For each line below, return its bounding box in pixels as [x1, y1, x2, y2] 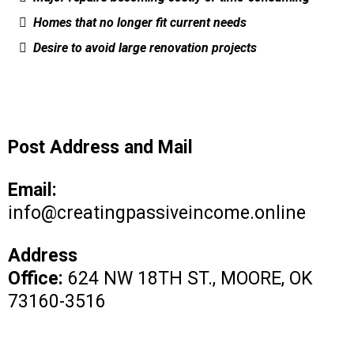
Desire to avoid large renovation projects [33, 40, 257, 55]
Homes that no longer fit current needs [33, 14, 247, 30]
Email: [8, 179, 57, 201]
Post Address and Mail [8, 136, 193, 158]
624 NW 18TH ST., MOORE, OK [63, 267, 312, 289]
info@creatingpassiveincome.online [8, 201, 306, 224]
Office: [8, 267, 63, 289]
